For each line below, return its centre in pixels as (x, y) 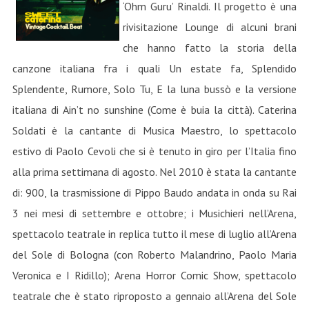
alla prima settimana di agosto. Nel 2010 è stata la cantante (154, 172)
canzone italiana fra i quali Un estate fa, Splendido (154, 68)
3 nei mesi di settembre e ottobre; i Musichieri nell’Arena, (154, 213)
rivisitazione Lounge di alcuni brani (210, 27)
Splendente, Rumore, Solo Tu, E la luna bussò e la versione (154, 89)
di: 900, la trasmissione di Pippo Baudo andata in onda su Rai (154, 192)
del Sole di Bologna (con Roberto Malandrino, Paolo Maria (154, 255)
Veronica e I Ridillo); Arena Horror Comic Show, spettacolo (154, 275)
